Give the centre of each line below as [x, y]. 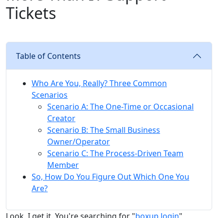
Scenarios [50, 95]
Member [63, 165]
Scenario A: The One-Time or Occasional [120, 106]
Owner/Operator [79, 141]
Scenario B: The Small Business [104, 130]
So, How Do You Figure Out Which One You [110, 176]
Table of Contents [48, 56]
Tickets [31, 13]
